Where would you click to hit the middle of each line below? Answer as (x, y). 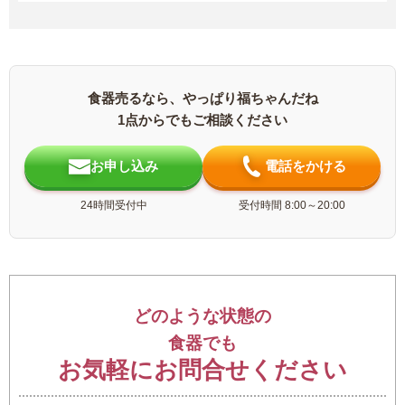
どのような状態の (202, 316)
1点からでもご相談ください (202, 120)
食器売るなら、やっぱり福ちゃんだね (202, 99)
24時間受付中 (113, 206)
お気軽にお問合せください (202, 371)
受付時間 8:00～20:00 (292, 206)
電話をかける (305, 166)
